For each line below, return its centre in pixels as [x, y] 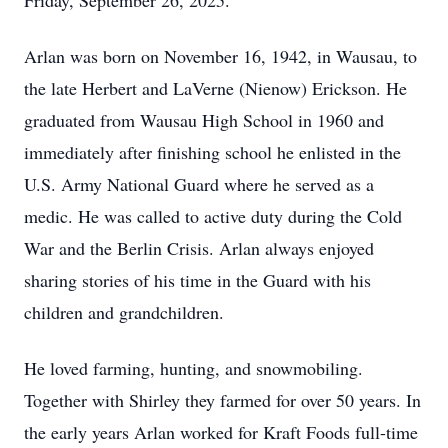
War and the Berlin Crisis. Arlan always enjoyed [199, 248]
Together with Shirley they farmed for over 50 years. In [222, 400]
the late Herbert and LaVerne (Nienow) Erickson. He [215, 88]
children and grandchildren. [124, 312]
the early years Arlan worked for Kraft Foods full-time [221, 432]
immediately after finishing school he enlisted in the [212, 152]
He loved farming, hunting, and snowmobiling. [193, 368]
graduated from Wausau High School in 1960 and [204, 120]
